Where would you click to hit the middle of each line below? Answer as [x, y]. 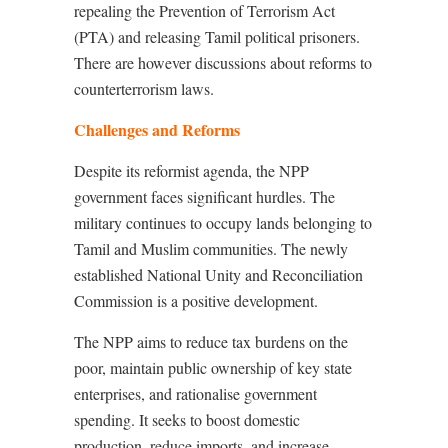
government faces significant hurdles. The [204, 196]
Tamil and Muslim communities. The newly [211, 248]
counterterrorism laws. [144, 88]
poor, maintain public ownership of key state [213, 367]
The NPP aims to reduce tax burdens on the [211, 341]
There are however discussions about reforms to [223, 62]
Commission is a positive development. [196, 300]
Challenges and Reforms [157, 129]
